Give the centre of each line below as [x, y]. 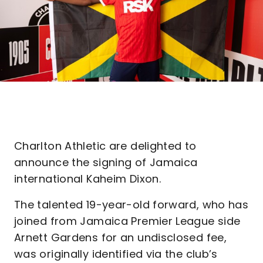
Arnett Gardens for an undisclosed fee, [121, 237]
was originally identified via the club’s [116, 254]
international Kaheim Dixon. [87, 179]
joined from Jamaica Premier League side [127, 221]
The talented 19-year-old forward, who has [131, 205]
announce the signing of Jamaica [106, 162]
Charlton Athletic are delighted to [105, 146]
